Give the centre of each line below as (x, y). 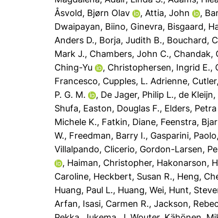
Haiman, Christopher (110, 163)
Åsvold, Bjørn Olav (92, 13)
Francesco (76, 81)
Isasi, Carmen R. (116, 204)
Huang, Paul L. (84, 190)
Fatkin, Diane (129, 122)
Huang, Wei (141, 190)
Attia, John (168, 13)
